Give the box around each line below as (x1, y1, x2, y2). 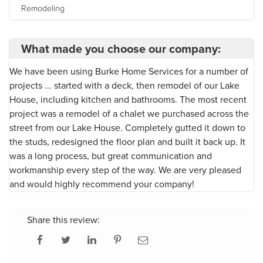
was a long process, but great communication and (9, 149, 212, 163)
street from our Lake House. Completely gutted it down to (9, 120, 245, 134)
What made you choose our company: (21, 39, 221, 58)
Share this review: (27, 213, 100, 227)
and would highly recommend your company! (9, 177, 194, 191)
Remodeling (21, 1, 65, 14)
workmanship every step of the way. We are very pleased (9, 163, 241, 177)
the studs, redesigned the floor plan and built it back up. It (9, 134, 245, 149)
